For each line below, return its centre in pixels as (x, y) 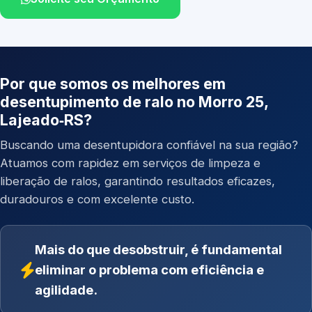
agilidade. (66, 290)
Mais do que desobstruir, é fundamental (158, 249)
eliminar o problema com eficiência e (149, 270)
